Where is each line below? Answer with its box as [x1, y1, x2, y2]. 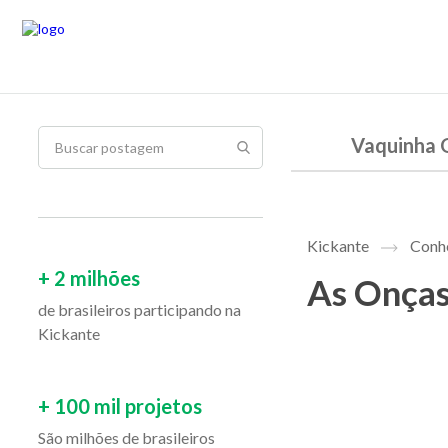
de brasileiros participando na [38, 300, 241, 319]
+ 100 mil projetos [38, 394, 202, 418]
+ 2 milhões [38, 266, 140, 290]
